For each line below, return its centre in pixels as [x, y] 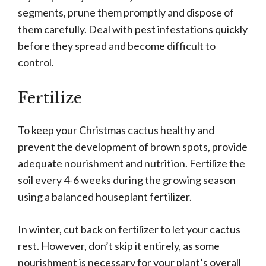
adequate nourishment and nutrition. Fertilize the [132, 164]
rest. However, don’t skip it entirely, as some [119, 246]
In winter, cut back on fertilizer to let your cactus [129, 229]
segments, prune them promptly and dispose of [126, 13]
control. [36, 63]
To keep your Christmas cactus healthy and [116, 130]
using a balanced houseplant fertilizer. [105, 197]
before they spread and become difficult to [117, 46]
